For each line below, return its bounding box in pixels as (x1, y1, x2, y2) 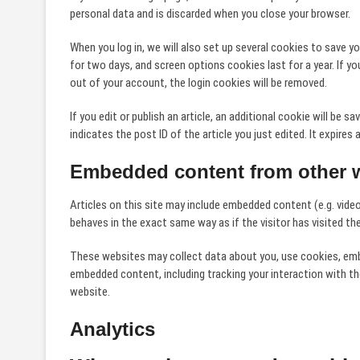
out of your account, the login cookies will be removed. (70, 76, 327, 90)
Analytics (70, 318, 155, 340)
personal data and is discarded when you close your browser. (70, 6, 350, 21)
